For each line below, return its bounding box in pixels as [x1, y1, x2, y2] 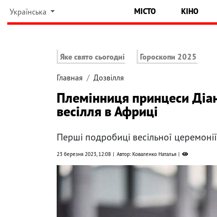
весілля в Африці [57, 102, 158, 121]
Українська [9, 7, 48, 16]
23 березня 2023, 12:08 [57, 151, 111, 158]
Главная [57, 73, 83, 83]
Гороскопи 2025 [140, 52, 197, 62]
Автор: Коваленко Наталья [117, 151, 176, 158]
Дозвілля [93, 73, 124, 83]
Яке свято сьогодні [60, 52, 124, 62]
